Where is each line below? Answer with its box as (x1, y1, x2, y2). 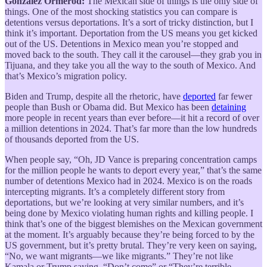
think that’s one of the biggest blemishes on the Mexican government (5, 218, 262, 229)
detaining (212, 101, 246, 112)
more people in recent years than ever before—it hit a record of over (5, 112, 259, 123)
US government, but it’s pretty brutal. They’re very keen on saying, (5, 240, 257, 250)
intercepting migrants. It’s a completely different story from (5, 186, 225, 197)
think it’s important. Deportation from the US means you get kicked (5, 27, 257, 38)
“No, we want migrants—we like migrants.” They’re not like (5, 250, 233, 261)
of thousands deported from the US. (5, 133, 139, 144)
